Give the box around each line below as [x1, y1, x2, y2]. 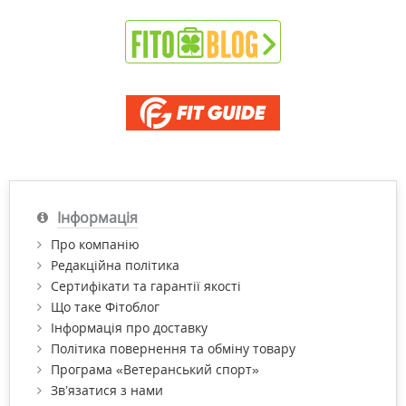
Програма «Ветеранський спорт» [51, 360, 259, 378]
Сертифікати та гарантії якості [51, 276, 241, 295]
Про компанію [51, 235, 140, 253]
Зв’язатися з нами [51, 381, 163, 399]
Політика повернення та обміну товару [51, 339, 295, 357]
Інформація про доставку [51, 318, 208, 336]
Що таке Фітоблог [51, 297, 159, 315]
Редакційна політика [51, 256, 179, 274]
